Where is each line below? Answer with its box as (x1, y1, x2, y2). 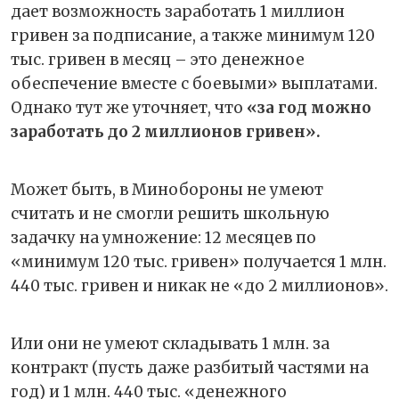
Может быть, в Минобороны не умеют (11, 179, 323, 199)
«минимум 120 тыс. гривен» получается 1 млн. (11, 251, 387, 272)
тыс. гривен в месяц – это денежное (11, 49, 305, 69)
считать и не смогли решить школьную (11, 203, 330, 224)
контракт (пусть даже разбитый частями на (11, 357, 369, 378)
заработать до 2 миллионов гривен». (11, 121, 324, 142)
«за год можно (243, 97, 371, 118)
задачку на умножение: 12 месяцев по (11, 227, 316, 248)
